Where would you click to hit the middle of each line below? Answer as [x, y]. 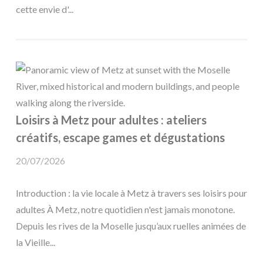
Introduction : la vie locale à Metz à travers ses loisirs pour [131, 193]
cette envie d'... [45, 9]
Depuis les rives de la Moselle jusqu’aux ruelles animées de [131, 226]
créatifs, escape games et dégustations [120, 137]
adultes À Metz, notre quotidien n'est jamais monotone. [125, 209]
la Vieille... [36, 242]
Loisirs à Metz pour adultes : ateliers [111, 119]
